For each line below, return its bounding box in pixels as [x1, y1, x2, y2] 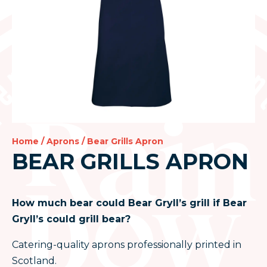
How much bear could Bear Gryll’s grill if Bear [12, 197, 247, 209]
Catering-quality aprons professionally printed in [12, 239, 241, 250]
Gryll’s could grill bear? [12, 213, 131, 225]
